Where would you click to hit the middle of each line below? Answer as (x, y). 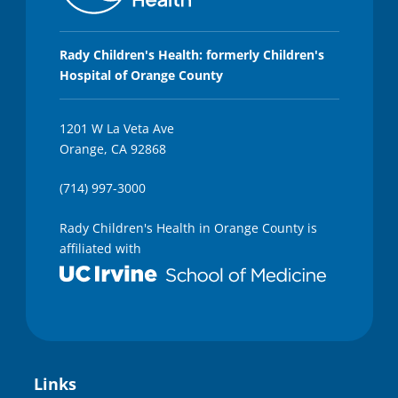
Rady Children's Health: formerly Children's (191, 55)
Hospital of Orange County (141, 76)
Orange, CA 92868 (112, 148)
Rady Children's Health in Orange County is (188, 227)
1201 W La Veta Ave (116, 128)
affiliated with (100, 248)
